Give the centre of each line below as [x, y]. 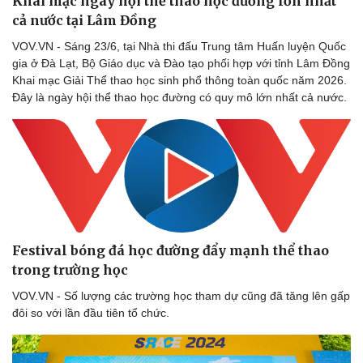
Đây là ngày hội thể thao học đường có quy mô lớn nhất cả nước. [179, 97]
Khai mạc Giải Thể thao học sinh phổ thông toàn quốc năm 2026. [179, 80]
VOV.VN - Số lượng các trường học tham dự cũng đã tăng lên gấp [181, 296]
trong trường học [70, 270]
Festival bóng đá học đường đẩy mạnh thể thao [171, 251]
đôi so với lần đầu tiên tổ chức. [91, 313]
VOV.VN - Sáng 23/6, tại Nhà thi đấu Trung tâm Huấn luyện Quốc [179, 46]
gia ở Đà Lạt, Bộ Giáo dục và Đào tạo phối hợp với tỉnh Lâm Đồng [181, 63]
